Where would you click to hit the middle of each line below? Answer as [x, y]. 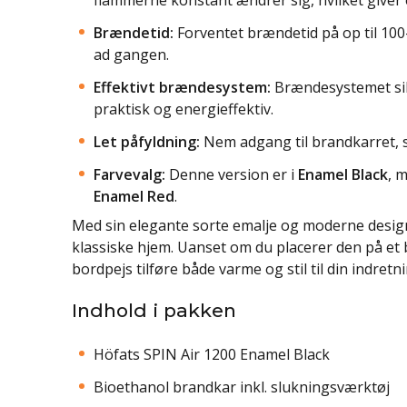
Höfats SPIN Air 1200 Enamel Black [212, 354]
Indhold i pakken [154, 310]
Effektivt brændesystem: [182, 87]
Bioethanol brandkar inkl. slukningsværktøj [242, 387]
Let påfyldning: [147, 141]
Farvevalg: [129, 174]
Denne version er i [232, 174]
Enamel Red [134, 196]
